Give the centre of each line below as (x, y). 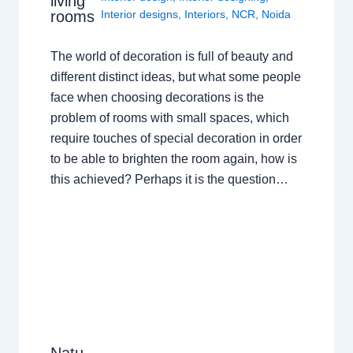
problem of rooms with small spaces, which (169, 118)
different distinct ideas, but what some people (175, 77)
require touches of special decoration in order (176, 139)
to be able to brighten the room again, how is (173, 159)
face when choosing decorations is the (157, 98)
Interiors (205, 15)
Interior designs (140, 15)
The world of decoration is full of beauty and (171, 57)
